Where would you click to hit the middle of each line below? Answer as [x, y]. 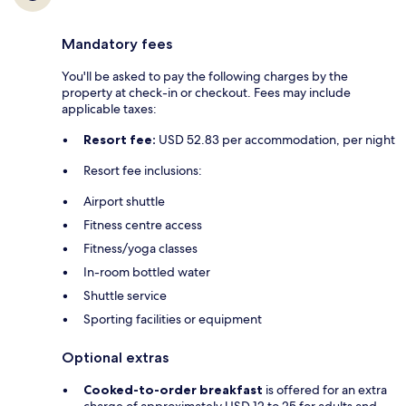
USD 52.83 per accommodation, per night [275, 139]
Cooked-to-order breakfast [173, 389]
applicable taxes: [109, 108]
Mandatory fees [117, 43]
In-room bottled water [147, 271]
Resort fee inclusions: [143, 170]
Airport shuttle [124, 201]
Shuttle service [125, 295]
